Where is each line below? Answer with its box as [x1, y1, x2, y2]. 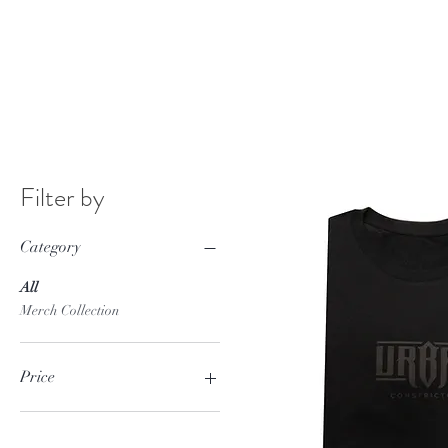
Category [20, 237, 81, 257]
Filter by [20, 179, 105, 216]
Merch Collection [20, 302, 120, 319]
